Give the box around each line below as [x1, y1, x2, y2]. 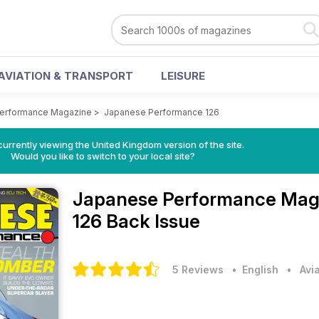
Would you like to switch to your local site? [10, 150, 195, 162]
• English [226, 263, 278, 276]
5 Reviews [172, 263, 224, 276]
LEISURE [161, 69, 205, 83]
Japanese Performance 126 [104, 107, 219, 117]
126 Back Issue [73, 210, 200, 232]
